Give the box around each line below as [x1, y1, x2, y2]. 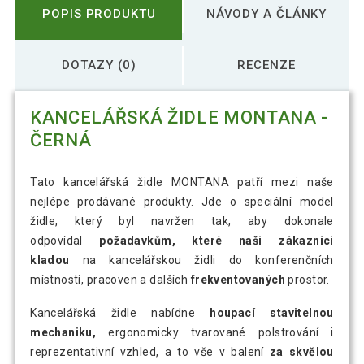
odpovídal [30, 234, 100, 248]
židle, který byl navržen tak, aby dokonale [30, 214, 334, 228]
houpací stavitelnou [210, 306, 334, 320]
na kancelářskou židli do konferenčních [69, 253, 334, 267]
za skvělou [269, 345, 334, 359]
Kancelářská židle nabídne [30, 306, 210, 320]
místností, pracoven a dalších [30, 273, 191, 287]
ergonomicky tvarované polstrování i [96, 326, 334, 340]
